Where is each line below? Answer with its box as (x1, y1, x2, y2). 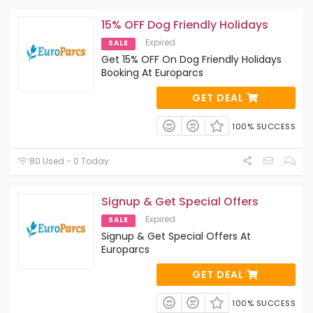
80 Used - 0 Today (27, 155, 110, 168)
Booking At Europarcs (101, 66, 203, 80)
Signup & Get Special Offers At (101, 229, 251, 244)
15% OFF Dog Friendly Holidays (101, 17, 268, 34)
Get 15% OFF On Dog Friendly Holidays (101, 52, 282, 67)
